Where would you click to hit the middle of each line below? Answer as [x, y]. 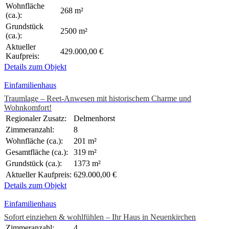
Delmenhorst [94, 119]
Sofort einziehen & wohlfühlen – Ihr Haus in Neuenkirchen [100, 217]
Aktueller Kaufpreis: [39, 175]
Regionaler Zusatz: [36, 119]
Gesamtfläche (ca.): [37, 152]
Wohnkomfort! [28, 108]
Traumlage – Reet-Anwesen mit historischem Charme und [98, 99]
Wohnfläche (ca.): [34, 141]
